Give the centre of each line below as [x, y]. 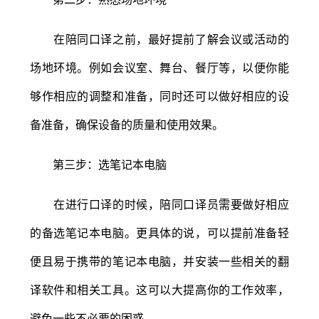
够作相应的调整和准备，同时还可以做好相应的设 [159, 96]
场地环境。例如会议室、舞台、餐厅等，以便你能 [159, 67]
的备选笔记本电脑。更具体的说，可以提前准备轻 [159, 232]
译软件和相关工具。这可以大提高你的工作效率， [159, 289]
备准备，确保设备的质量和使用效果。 [127, 124]
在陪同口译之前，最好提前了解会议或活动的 [159, 39]
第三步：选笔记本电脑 [98, 164]
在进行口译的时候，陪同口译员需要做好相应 [159, 204]
